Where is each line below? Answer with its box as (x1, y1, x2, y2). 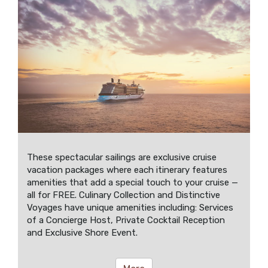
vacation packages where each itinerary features (27, 164, 227, 175)
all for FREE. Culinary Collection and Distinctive (27, 189, 220, 200)
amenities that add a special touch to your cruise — (27, 176, 238, 188)
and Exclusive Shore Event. (27, 227, 138, 238)
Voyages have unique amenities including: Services (27, 202, 233, 213)
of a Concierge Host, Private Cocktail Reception (27, 214, 225, 226)
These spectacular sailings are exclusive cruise (27, 151, 217, 163)
